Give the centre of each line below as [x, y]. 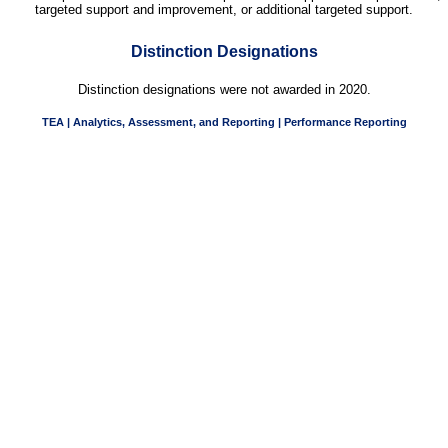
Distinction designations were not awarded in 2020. [224, 90]
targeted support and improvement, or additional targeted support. [224, 10]
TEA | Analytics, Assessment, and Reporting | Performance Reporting [224, 122]
